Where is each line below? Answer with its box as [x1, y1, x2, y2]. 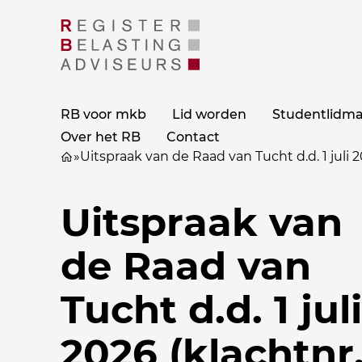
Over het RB [61, 129, 141, 145]
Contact [166, 129, 221, 145]
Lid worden [172, 107, 247, 123]
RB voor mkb [61, 107, 147, 123]
